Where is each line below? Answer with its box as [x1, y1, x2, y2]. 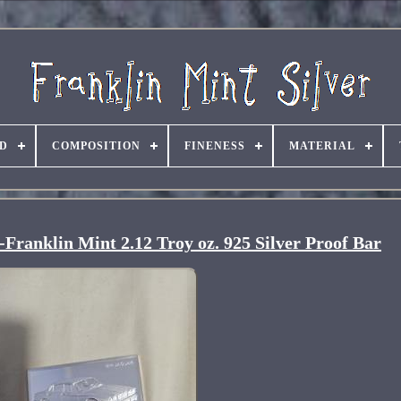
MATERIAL [288, 140, 355, 152]
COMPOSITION [51, 140, 141, 152]
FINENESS [183, 140, 245, 152]
